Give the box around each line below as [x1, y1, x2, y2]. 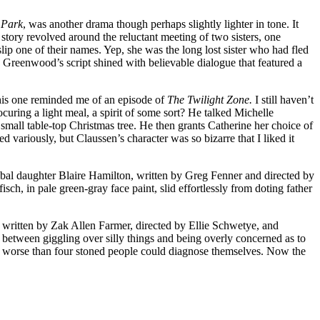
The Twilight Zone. [167, 93, 252, 106]
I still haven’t [252, 93, 314, 106]
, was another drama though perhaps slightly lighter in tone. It [23, 17, 299, 30]
